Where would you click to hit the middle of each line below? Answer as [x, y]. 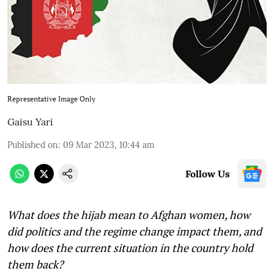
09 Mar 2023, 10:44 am [109, 145]
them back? [35, 265]
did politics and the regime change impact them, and [135, 231]
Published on [33, 145]
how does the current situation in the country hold [130, 248]
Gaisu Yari [30, 122]
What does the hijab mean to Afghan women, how [129, 215]
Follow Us [208, 174]
